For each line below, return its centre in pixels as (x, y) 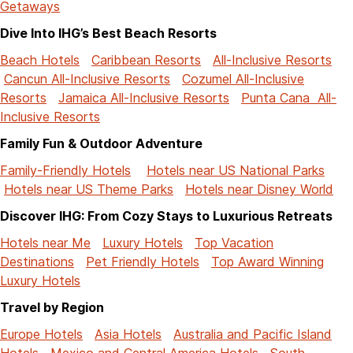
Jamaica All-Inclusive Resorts (144, 97)
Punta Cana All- (289, 97)
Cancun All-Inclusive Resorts (87, 78)
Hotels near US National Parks (236, 170)
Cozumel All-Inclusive (243, 78)
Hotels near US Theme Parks (89, 189)
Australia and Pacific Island (253, 334)
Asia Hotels (128, 334)
